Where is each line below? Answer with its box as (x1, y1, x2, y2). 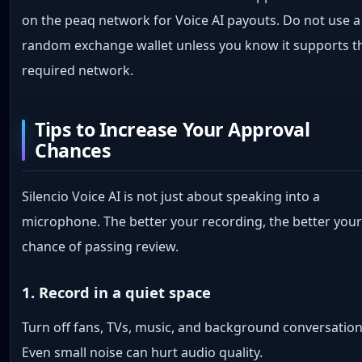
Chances (35, 137, 112, 164)
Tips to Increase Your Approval (35, 116, 310, 143)
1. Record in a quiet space (22, 282, 212, 303)
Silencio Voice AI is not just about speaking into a (22, 187, 321, 205)
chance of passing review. (22, 237, 179, 255)
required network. (22, 61, 134, 79)
